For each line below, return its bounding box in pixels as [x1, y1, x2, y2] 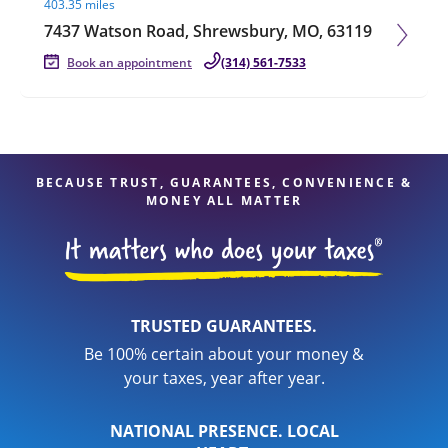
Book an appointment [67, 54, 192, 71]
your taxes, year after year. [123, 367, 325, 389]
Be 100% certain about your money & [84, 343, 364, 365]
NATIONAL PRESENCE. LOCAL [109, 420, 339, 442]
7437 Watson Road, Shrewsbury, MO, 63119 [44, 20, 372, 42]
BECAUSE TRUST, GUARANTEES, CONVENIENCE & [35, 174, 413, 191]
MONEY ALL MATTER [145, 192, 303, 209]
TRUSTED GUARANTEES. [131, 315, 317, 337]
